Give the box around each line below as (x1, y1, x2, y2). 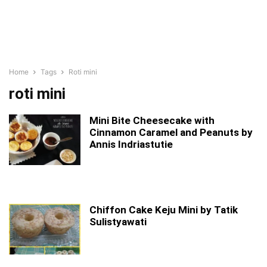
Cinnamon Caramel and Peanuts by (89, 126, 253, 138)
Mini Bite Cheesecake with (89, 114, 215, 126)
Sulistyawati (89, 216, 147, 228)
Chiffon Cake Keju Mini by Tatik (89, 204, 238, 216)
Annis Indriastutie (89, 138, 173, 150)
